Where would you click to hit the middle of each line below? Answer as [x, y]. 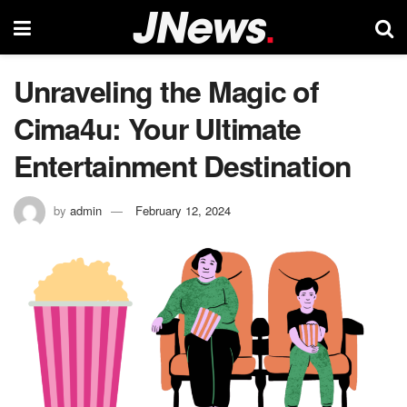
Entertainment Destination [183, 165]
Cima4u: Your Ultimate [158, 128]
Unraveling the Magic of [166, 91]
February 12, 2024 [183, 210]
